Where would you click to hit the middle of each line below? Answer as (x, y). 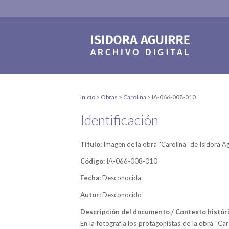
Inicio (88, 97)
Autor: (91, 195)
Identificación (119, 120)
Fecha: (91, 178)
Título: (92, 144)
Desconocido (122, 195)
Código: (93, 161)
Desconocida (122, 178)
